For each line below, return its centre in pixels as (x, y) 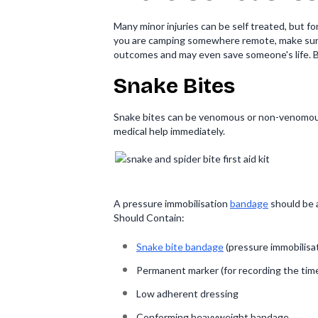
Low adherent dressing (187, 294)
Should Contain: (149, 218)
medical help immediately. (169, 131)
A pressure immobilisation (172, 203)
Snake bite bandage (180, 247)
